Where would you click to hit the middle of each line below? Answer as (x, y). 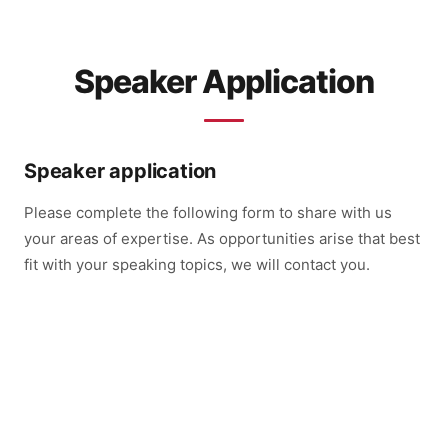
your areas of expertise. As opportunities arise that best (222, 238)
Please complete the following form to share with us (208, 212)
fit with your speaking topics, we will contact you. (197, 264)
